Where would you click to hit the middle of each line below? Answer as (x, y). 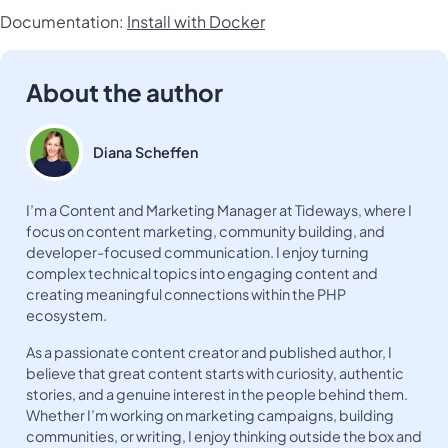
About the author (124, 91)
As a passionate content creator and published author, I (208, 352)
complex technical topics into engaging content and (201, 273)
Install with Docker (196, 21)
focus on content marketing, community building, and (205, 231)
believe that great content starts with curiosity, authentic (214, 373)
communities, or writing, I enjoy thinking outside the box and (223, 436)
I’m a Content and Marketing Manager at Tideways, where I (218, 210)
